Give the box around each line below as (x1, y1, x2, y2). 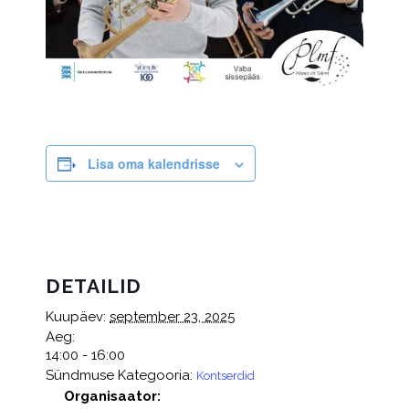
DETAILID (46, 274, 142, 298)
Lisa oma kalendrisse (88, 153, 220, 173)
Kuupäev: (46, 308, 106, 325)
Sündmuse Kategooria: (46, 366, 193, 383)
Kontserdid (196, 368, 255, 383)
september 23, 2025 (110, 308, 235, 325)
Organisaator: (64, 387, 161, 404)
